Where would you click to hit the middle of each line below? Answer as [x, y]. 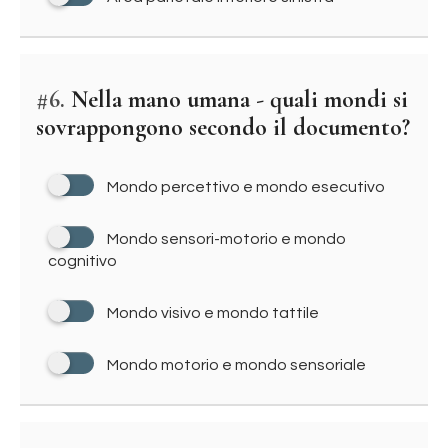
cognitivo [82, 261]
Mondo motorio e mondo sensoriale [236, 365]
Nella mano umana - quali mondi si [236, 99]
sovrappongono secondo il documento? [223, 127]
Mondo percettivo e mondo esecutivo [246, 187]
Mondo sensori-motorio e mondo [226, 239]
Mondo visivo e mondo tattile [213, 313]
